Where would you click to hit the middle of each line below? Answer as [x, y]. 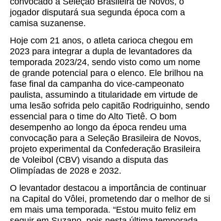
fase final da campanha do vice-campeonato [97, 84]
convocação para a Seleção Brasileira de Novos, [106, 138]
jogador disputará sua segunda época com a [97, 13]
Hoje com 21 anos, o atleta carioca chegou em [101, 41]
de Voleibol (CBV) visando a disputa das [89, 160]
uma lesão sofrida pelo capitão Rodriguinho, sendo [110, 106]
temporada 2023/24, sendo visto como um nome [105, 62]
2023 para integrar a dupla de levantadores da [101, 52]
